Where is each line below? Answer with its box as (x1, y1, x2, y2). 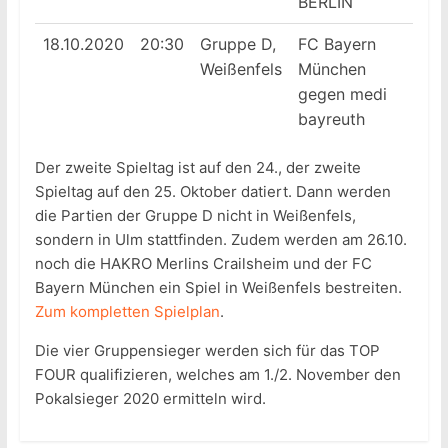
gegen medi (297, 84, 387, 105)
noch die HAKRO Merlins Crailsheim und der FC (34, 254, 372, 274)
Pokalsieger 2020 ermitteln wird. (34, 389, 266, 409)
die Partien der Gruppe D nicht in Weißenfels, (34, 206, 356, 226)
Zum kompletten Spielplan (34, 302, 220, 322)
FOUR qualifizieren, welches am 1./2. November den (34, 365, 401, 385)
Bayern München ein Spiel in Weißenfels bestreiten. (34, 278, 402, 298)
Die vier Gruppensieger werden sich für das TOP (34, 341, 380, 361)
